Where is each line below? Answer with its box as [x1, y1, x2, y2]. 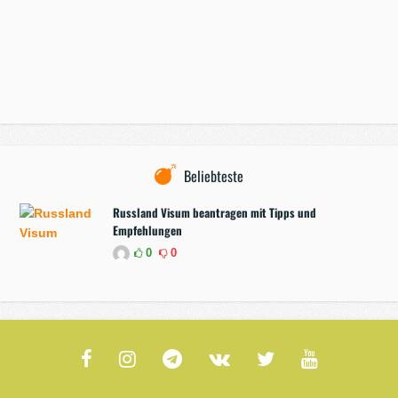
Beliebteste [184, 164, 243, 187]
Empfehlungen [113, 220, 183, 239]
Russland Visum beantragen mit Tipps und [113, 203, 317, 221]
